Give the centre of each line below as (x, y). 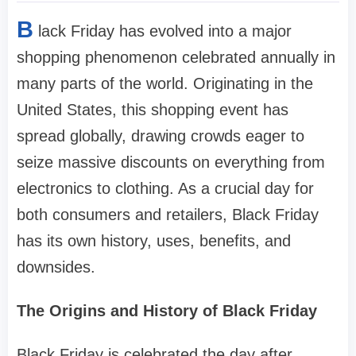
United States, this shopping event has (153, 110)
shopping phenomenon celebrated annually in (176, 58)
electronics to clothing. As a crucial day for (165, 189)
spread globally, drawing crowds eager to (161, 136)
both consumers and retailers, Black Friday (168, 215)
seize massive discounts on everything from (171, 163)
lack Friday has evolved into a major (165, 31)
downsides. (56, 267)
